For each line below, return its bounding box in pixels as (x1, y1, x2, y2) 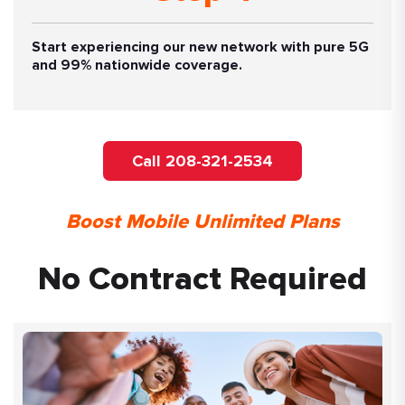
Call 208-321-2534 (132, 150, 273, 171)
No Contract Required (38, 263, 367, 297)
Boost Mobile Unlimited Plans (65, 212, 340, 232)
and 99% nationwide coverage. (32, 55, 242, 74)
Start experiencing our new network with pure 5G (32, 37, 369, 56)
